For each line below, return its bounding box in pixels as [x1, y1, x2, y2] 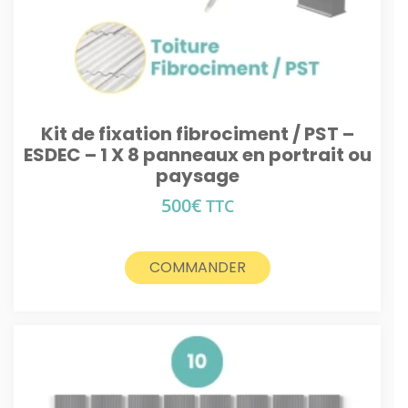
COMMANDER [148, 257, 246, 278]
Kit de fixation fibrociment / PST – [40, 121, 354, 147]
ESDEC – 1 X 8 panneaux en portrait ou [23, 142, 372, 168]
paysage [155, 163, 240, 189]
